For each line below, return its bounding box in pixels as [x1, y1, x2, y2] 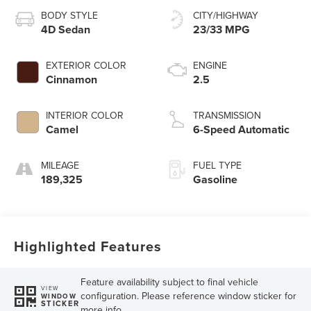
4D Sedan [41, 22, 91, 38]
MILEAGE [41, 158, 80, 173]
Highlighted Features [14, 236, 162, 257]
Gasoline [193, 171, 237, 188]
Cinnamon [46, 72, 98, 88]
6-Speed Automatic [193, 121, 289, 138]
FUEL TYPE [193, 158, 242, 173]
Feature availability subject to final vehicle [80, 275, 258, 289]
